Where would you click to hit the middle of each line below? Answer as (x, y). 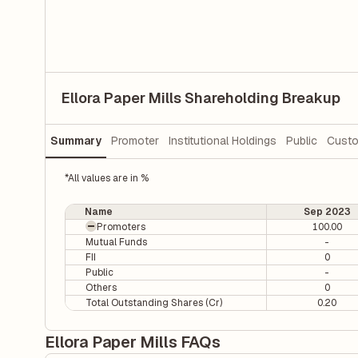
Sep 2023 (327, 212)
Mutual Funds (116, 242)
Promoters (121, 227)
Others (101, 288)
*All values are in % (107, 178)
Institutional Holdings (223, 141)
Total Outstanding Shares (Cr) (154, 303)
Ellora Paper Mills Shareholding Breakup (201, 98)
